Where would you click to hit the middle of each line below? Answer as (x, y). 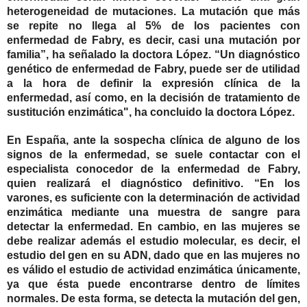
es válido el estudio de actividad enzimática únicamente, (153, 270)
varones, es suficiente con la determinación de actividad (153, 198)
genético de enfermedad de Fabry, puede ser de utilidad (153, 69)
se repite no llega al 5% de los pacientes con (153, 26)
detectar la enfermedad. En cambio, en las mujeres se (153, 227)
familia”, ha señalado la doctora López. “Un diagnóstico (153, 55)
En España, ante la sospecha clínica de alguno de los (153, 140)
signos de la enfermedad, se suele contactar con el (153, 155)
